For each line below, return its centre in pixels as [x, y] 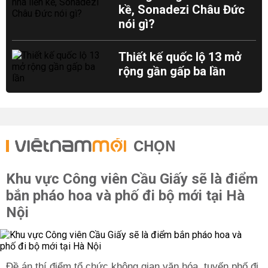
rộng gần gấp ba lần [172, 71]
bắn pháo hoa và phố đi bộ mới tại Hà [125, 196]
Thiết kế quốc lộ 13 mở [180, 57]
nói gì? [137, 24]
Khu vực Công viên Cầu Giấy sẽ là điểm [132, 179]
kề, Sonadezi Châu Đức [182, 10]
